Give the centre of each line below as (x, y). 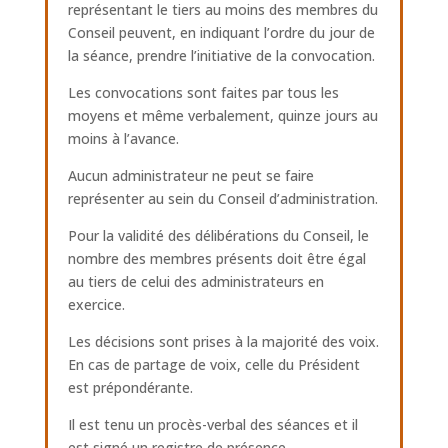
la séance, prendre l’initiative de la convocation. (221, 55)
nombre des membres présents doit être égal (216, 258)
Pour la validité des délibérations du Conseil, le (218, 235)
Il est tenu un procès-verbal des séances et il (212, 424)
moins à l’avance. (123, 138)
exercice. (96, 304)
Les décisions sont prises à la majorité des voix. (223, 341)
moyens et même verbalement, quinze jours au (222, 115)
